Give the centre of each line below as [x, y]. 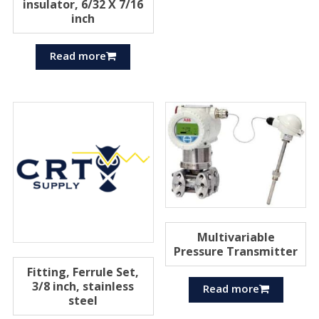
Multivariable [236, 237]
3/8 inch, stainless [83, 286]
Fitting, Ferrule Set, [83, 272]
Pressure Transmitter [236, 251]
